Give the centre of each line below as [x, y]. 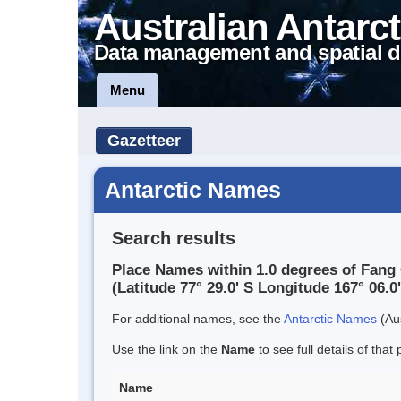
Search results [174, 238]
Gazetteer [144, 141]
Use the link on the [166, 350]
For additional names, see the [198, 319]
